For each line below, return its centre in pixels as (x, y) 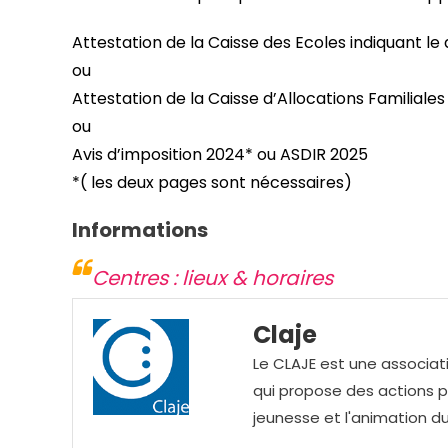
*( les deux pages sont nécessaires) (212, 182)
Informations (140, 229)
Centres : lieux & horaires (212, 277)
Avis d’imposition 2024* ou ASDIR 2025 (220, 154)
